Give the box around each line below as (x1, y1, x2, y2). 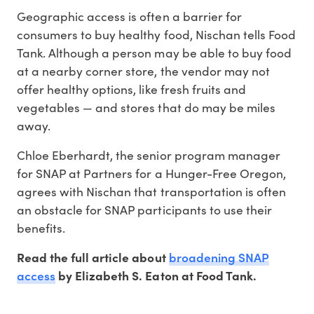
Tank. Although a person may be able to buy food (17, 44, 292, 62)
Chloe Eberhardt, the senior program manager (17, 146, 280, 164)
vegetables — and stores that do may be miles (17, 99, 275, 116)
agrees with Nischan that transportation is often (17, 183, 286, 200)
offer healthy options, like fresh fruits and (17, 81, 246, 98)
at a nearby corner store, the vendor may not (17, 62, 270, 80)
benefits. (17, 219, 66, 237)
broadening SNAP (168, 248, 269, 266)
